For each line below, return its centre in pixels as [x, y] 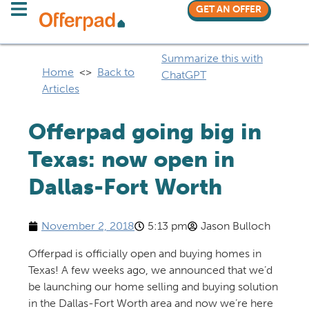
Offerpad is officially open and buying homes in [144, 253]
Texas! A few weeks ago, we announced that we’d [150, 270]
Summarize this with [212, 58]
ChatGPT [184, 75]
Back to [116, 72]
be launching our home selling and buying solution [153, 287]
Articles [60, 89]
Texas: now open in [131, 159]
